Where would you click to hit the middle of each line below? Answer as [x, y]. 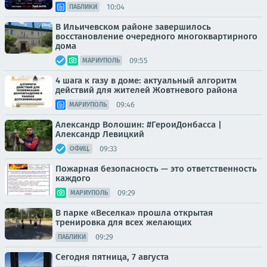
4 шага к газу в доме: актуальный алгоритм [146, 80]
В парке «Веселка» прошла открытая [134, 213]
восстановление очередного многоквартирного [156, 36]
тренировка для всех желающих [124, 222]
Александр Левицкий [100, 134]
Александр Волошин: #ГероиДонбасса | [139, 125]
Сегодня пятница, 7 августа [112, 257]
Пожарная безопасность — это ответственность [156, 169]
